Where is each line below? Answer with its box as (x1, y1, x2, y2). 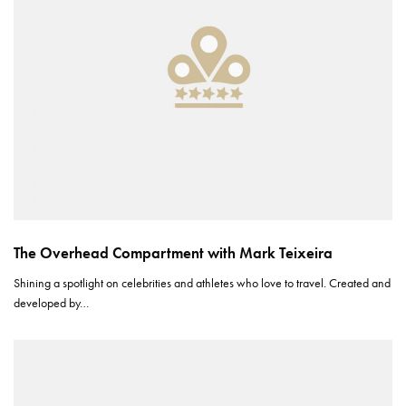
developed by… (14, 294, 90, 311)
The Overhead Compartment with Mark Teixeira (14, 242, 333, 263)
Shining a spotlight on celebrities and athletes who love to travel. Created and (14, 274, 391, 291)
